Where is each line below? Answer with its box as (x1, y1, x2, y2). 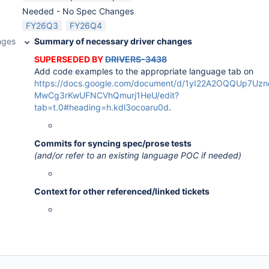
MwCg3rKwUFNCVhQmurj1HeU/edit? (34, 90, 179, 100)
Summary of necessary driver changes (34, 36, 192, 46)
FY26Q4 (70, 20, 102, 31)
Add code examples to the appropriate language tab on (34, 66, 253, 76)
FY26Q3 (26, 20, 58, 31)
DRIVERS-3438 (105, 54, 167, 64)
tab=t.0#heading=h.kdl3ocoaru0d (34, 102, 169, 112)
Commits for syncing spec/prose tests (34, 138, 192, 148)
